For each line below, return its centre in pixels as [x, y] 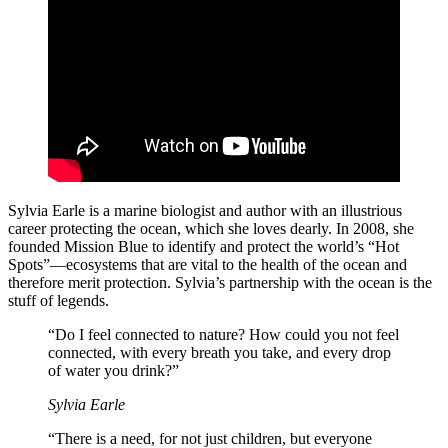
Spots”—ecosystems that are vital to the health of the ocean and [207, 264]
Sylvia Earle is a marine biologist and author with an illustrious [205, 210]
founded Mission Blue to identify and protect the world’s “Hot [203, 246]
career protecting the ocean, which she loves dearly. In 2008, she [211, 228]
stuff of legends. [58, 300]
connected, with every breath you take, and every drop [219, 352]
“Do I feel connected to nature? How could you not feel [223, 334]
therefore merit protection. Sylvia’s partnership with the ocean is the [220, 282]
